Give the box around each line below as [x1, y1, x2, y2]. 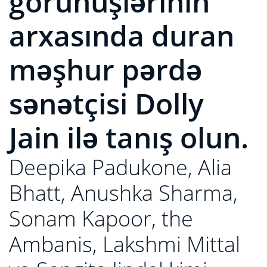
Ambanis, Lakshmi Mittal [9, 229, 240, 259]
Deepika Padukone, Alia [9, 153, 232, 182]
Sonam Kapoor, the [9, 204, 193, 233]
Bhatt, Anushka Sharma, [9, 178, 238, 207]
